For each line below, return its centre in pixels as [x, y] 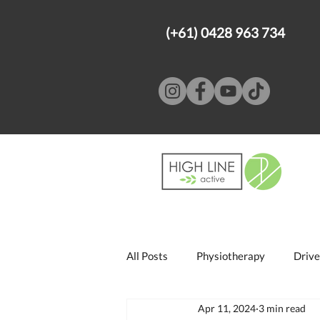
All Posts [147, 256]
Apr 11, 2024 [227, 308]
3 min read [282, 308]
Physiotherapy [231, 256]
